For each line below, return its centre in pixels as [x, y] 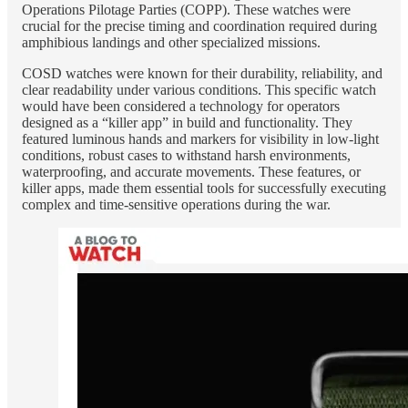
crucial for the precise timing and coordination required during [199, 25]
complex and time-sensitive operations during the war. [176, 204]
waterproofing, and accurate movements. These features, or [191, 171]
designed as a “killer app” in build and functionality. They [187, 122]
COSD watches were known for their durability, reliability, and [202, 73]
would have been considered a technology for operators [181, 106]
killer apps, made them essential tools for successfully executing [204, 188]
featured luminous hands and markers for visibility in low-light [200, 138]
